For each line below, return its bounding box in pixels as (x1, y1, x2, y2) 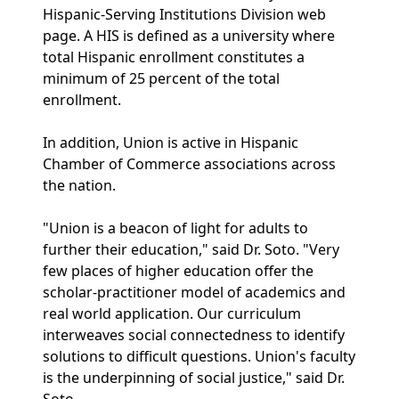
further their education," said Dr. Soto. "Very (43, 240, 339, 259)
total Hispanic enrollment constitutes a (43, 47, 305, 67)
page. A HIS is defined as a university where (43, 26, 335, 45)
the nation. (43, 175, 116, 195)
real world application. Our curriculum (43, 304, 301, 323)
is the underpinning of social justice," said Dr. (43, 368, 345, 387)
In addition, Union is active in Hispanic (43, 133, 298, 152)
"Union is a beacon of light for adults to (43, 218, 308, 238)
